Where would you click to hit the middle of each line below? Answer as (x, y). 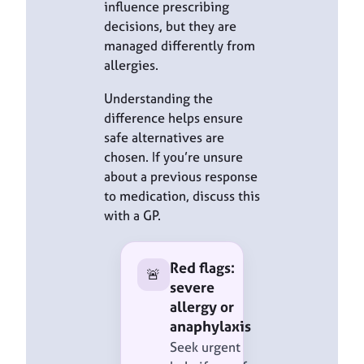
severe (192, 287)
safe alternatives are (164, 137)
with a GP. (132, 215)
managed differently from (180, 46)
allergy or (202, 306)
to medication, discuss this (182, 195)
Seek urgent (205, 347)
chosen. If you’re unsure (173, 156)
